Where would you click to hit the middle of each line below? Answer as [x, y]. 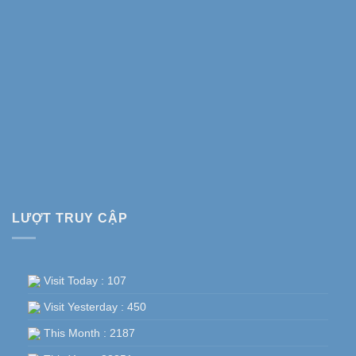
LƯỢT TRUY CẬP [70, 219]
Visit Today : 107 [83, 280]
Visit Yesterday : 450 [93, 306]
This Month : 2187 [88, 333]
